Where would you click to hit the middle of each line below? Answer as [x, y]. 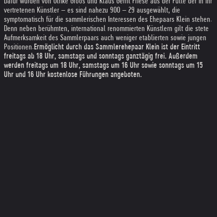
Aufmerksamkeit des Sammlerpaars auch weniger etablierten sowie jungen [105, 38]
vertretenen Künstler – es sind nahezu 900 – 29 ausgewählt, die [92, 10]
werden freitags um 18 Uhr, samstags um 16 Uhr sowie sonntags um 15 [103, 65]
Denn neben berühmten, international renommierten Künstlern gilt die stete [106, 28]
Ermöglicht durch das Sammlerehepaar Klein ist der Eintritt [117, 47]
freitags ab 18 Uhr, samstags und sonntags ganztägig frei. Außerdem [101, 56]
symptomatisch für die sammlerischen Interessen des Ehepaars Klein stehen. [108, 19]
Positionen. [19, 47]
